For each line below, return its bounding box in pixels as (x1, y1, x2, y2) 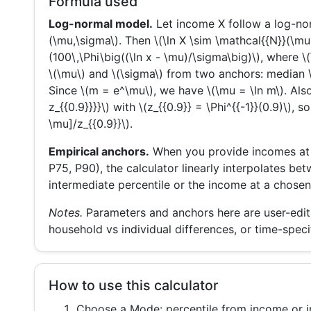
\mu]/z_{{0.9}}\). (49, 117, 133, 131)
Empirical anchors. (49, 144, 149, 159)
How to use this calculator (49, 277, 219, 294)
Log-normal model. (49, 17, 153, 31)
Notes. (49, 205, 83, 220)
